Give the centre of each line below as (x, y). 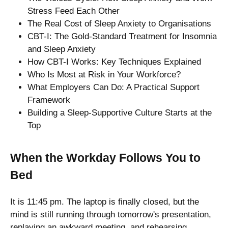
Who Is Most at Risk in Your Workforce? (104, 74)
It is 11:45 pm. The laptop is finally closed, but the (105, 202)
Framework (49, 100)
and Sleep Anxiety (62, 49)
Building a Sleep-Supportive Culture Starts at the (120, 112)
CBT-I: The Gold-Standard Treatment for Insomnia (122, 36)
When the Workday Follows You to (105, 158)
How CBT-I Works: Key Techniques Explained (114, 62)
